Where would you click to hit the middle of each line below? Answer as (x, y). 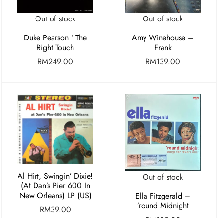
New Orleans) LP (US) (55, 196)
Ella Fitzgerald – (163, 196)
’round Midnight (163, 205)
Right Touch (55, 47)
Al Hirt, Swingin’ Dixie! (55, 176)
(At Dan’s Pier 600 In (55, 186)
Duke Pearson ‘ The (55, 37)
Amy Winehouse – (163, 37)
